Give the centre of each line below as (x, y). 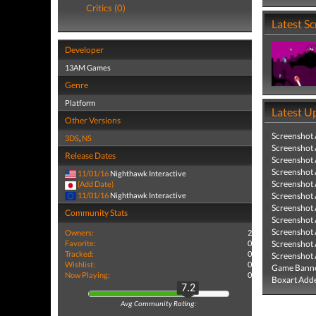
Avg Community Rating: (158, 305)
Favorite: (80, 243)
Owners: (79, 232)
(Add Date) (96, 184)
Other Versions (93, 120)
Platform (80, 103)
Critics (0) (106, 8)
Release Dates (90, 156)
